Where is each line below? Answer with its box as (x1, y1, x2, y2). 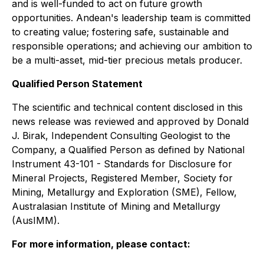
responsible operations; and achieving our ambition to (12, 39, 252, 52)
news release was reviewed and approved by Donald (12, 115, 249, 127)
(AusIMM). (12, 214, 60, 226)
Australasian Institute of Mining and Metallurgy (12, 200, 220, 212)
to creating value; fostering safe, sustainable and (12, 25, 229, 38)
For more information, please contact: (12, 237, 190, 250)
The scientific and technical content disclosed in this (12, 101, 243, 113)
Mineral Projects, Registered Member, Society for (12, 171, 233, 184)
